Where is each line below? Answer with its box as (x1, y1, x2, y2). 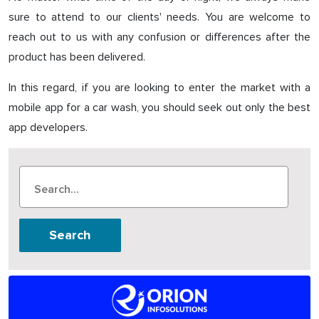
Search (49, 227, 91, 243)
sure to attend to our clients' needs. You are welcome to (9, 10, 310, 24)
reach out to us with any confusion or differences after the (9, 30, 310, 44)
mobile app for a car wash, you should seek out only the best (9, 100, 310, 115)
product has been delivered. (9, 50, 145, 64)
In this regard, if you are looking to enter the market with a (9, 80, 310, 95)
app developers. (9, 120, 88, 135)
